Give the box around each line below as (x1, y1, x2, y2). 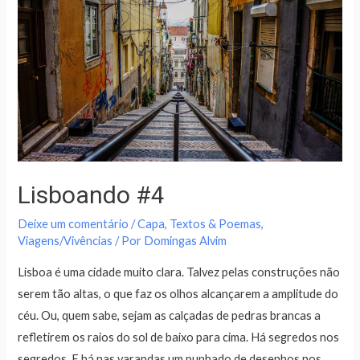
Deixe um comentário (18, 217, 129, 231)
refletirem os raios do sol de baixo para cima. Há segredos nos (18, 329, 340, 344)
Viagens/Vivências (18, 234, 113, 248)
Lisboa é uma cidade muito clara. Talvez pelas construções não (18, 264, 341, 279)
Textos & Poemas (170, 217, 262, 231)
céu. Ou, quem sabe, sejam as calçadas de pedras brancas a (18, 308, 321, 322)
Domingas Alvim (144, 234, 227, 248)
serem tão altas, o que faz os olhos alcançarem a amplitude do (18, 286, 339, 301)
